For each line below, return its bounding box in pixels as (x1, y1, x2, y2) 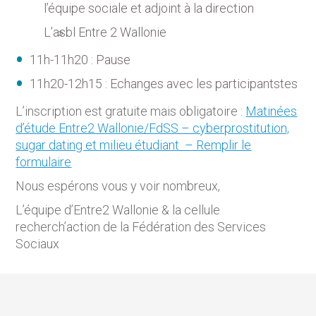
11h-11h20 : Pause (30, 52, 131, 68)
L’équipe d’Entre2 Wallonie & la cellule (16, 202, 221, 218)
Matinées (245, 104, 298, 119)
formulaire (16, 154, 72, 170)
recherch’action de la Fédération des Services (16, 219, 267, 235)
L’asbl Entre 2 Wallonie (44, 25, 167, 40)
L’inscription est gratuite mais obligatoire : (16, 104, 246, 119)
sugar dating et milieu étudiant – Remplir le (16, 138, 252, 153)
